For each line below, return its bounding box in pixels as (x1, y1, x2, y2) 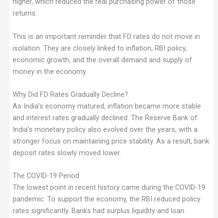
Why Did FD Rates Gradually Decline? (12, 90, 128, 99)
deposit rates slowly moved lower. (12, 148, 121, 157)
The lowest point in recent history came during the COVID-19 (12, 183, 205, 192)
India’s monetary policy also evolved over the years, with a (12, 125, 198, 134)
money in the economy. (12, 67, 87, 76)
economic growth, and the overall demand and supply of (12, 55, 192, 64)
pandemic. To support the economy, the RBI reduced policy (12, 195, 200, 204)
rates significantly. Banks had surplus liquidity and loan (12, 206, 184, 216)
